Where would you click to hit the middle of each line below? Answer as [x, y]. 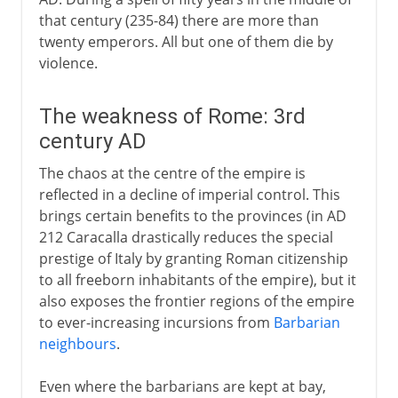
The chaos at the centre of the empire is [172, 173]
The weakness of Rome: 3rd [172, 116]
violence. [68, 63]
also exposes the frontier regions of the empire [196, 301]
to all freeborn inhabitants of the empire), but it [197, 279]
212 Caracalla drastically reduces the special [186, 237]
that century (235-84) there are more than [179, 20]
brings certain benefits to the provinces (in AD [192, 215]
